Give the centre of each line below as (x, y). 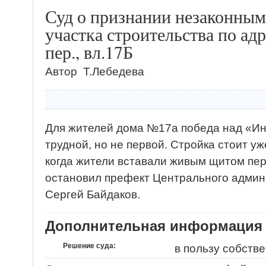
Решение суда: (89, 246)
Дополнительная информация (154, 226)
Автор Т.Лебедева (95, 72)
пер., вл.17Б (89, 52)
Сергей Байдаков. (94, 194)
